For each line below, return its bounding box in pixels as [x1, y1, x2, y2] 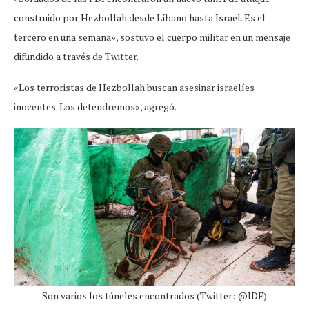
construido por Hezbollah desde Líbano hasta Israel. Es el [14, 10, 266, 24]
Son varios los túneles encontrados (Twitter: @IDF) [42, 288, 267, 302]
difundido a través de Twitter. [14, 49, 139, 63]
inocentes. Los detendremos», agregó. [14, 99, 177, 113]
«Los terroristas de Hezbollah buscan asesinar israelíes [14, 80, 255, 94]
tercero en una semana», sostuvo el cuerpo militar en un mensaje [14, 30, 290, 43]
